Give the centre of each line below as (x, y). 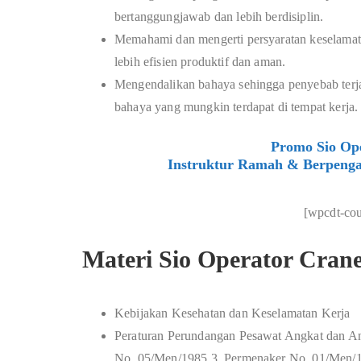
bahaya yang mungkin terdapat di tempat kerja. (237, 107)
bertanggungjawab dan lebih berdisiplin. (219, 17)
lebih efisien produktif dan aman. (200, 62)
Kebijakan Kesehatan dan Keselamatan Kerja (232, 313)
